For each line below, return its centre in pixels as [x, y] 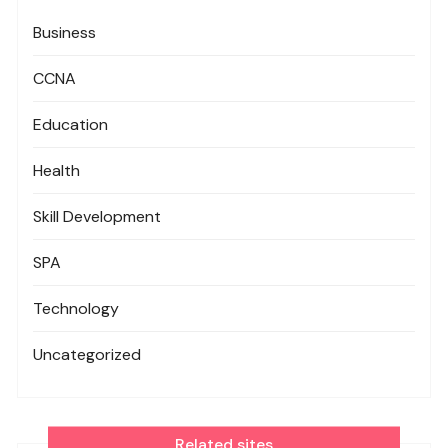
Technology [76, 309]
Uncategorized [87, 355]
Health [57, 171]
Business [65, 33]
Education [71, 125]
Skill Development [97, 217]
